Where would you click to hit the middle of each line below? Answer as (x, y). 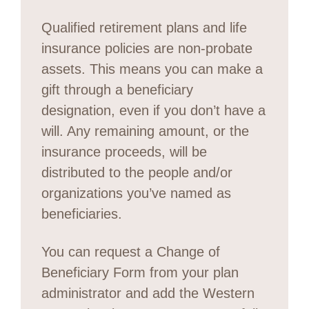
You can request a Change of (131, 251)
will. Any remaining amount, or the (145, 131)
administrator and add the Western (148, 293)
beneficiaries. (82, 213)
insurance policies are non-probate (147, 48)
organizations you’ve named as (136, 193)
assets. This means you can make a (152, 69)
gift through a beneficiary (117, 89)
